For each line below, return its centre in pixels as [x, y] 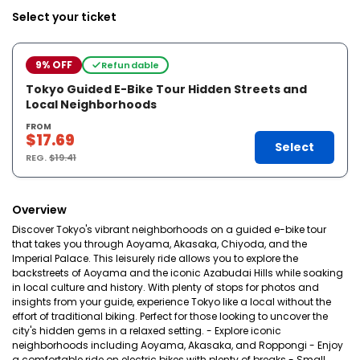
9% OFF [54, 65]
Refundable [130, 65]
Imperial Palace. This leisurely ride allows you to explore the [155, 258]
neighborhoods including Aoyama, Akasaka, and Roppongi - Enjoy [178, 345]
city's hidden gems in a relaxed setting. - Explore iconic [147, 331]
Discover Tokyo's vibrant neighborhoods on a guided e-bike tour [169, 229]
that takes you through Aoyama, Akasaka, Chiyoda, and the [160, 244]
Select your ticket [64, 17]
